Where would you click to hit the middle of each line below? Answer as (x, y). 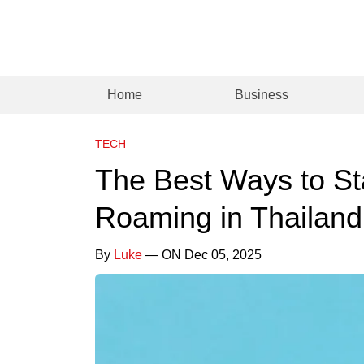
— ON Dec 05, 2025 (202, 254)
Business (262, 94)
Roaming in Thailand (229, 217)
